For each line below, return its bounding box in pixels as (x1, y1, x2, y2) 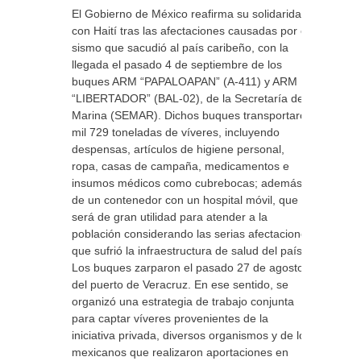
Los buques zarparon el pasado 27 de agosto (72, 261, 304, 274)
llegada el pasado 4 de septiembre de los (72, 58, 282, 71)
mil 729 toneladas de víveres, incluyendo (72, 126, 280, 139)
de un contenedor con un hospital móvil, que (72, 193, 298, 206)
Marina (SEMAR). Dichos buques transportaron (72, 109, 313, 122)
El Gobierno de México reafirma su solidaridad (72, 7, 308, 20)
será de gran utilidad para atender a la (72, 210, 268, 223)
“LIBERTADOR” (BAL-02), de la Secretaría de (72, 92, 304, 105)
